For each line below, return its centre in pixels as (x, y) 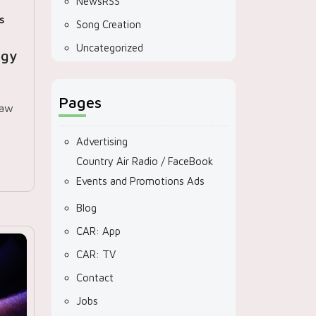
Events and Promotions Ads (140, 181)
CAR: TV (96, 254)
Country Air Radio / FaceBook (145, 161)
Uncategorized (110, 48)
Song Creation (109, 24)
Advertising (102, 141)
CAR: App (98, 231)
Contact (95, 278)
